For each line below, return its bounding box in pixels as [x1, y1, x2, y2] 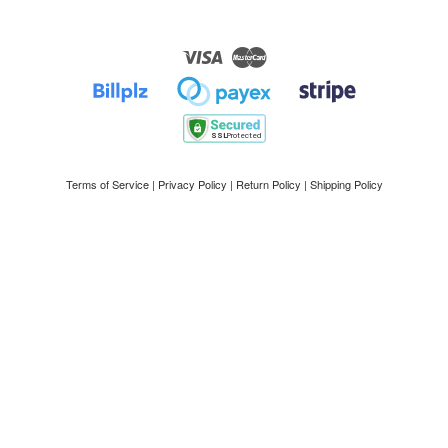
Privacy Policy [157, 175, 227, 192]
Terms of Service [65, 175, 149, 192]
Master [266, 42, 301, 59]
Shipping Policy [309, 175, 383, 192]
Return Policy [235, 175, 301, 192]
